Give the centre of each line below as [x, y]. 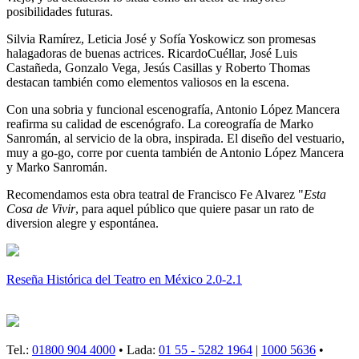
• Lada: [137, 350]
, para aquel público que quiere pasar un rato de [195, 209]
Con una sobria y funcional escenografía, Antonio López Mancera [173, 110]
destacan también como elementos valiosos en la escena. [148, 83]
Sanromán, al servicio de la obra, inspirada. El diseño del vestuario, [175, 139]
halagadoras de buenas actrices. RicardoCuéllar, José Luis [152, 54]
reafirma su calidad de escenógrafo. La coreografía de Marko [160, 124]
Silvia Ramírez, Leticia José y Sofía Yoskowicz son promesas [161, 39]
